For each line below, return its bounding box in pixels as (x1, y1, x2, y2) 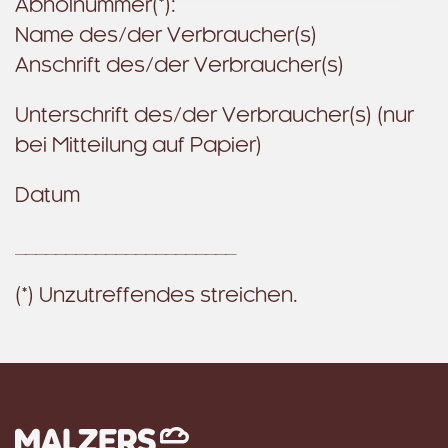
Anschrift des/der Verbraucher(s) (15, 56, 344, 76)
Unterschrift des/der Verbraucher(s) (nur (15, 106, 414, 126)
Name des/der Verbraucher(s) (15, 26, 317, 46)
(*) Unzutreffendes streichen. (15, 286, 298, 306)
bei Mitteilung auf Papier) (15, 136, 262, 156)
